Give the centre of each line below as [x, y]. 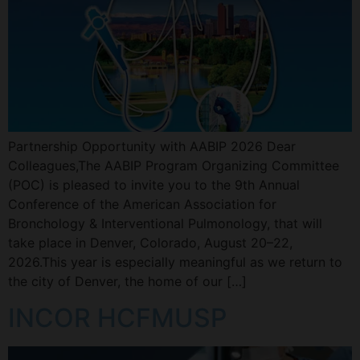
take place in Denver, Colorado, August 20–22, [150, 243]
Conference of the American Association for [142, 205]
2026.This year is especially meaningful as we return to [175, 262]
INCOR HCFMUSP [117, 317]
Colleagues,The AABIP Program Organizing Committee [174, 166]
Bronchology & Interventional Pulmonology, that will [165, 224]
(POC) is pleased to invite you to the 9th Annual [154, 185]
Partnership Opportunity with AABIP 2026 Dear [152, 147]
